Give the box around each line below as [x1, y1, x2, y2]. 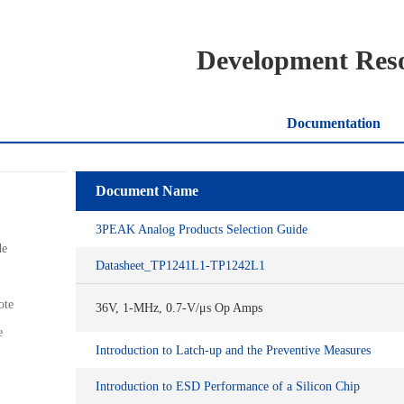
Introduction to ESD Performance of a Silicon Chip [96, 379, 360, 393]
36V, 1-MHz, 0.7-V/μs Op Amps [96, 301, 262, 315]
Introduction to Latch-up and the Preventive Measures [96, 343, 371, 357]
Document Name [96, 183, 198, 198]
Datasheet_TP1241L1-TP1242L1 [96, 258, 265, 272]
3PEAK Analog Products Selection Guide [96, 222, 308, 236]
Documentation [287, 115, 381, 131]
